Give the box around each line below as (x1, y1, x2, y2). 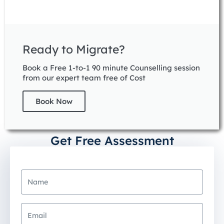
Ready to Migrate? (22, 42, 125, 56)
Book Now (35, 96, 72, 106)
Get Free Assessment (50, 133, 174, 148)
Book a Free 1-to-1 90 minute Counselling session (22, 63, 200, 72)
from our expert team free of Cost (22, 73, 145, 82)
